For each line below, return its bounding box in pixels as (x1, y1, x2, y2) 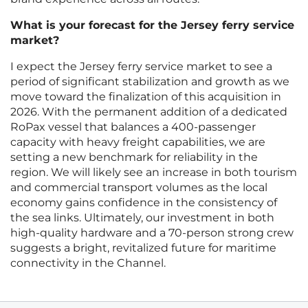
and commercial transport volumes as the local (10, 181, 267, 195)
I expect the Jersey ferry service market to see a (10, 60, 272, 74)
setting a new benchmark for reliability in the (10, 151, 258, 164)
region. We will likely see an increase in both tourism (10, 166, 297, 179)
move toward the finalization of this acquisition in (10, 90, 281, 104)
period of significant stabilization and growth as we (10, 75, 289, 89)
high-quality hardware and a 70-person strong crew (10, 226, 294, 240)
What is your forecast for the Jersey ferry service (10, 19, 294, 32)
